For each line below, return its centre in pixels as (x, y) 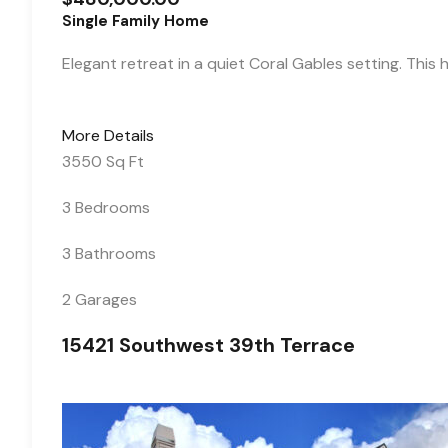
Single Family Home (135, 21)
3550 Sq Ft (103, 161)
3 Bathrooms (109, 253)
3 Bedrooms (106, 207)
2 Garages (99, 299)
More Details (108, 135)
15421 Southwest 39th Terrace (208, 345)
